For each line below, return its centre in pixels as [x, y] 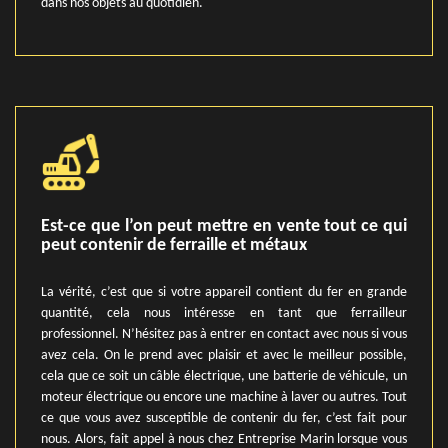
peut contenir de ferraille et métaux [174, 245]
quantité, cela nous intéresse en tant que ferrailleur [224, 313]
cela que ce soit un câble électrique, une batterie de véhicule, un [224, 376]
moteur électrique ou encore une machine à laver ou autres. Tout [224, 397]
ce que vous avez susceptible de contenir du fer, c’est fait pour [224, 418]
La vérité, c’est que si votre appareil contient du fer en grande [224, 292]
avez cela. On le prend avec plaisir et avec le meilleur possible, [224, 355]
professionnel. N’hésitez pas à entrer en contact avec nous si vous [224, 334]
